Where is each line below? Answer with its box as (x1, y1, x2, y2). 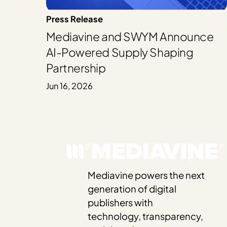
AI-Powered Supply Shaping (46, 45, 194, 60)
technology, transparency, (88, 210, 204, 222)
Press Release (46, 13, 103, 24)
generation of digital (88, 183, 177, 195)
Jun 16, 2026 (46, 80, 93, 91)
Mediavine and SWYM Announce (46, 29, 214, 44)
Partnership (46, 61, 106, 75)
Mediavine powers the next (88, 169, 205, 181)
